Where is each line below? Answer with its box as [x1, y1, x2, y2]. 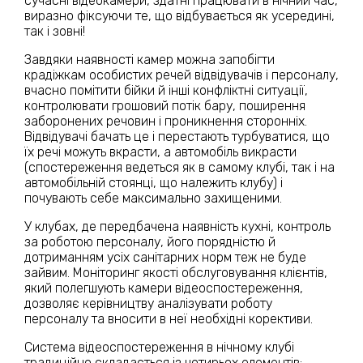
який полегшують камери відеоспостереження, [24, 280, 303, 296]
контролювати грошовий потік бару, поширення [24, 97, 305, 113]
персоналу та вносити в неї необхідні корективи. [24, 310, 313, 327]
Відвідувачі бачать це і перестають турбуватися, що [24, 128, 330, 144]
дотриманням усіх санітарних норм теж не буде [24, 249, 306, 265]
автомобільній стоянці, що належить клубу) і [24, 174, 283, 190]
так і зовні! [24, 23, 85, 39]
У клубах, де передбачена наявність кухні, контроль [24, 218, 331, 234]
